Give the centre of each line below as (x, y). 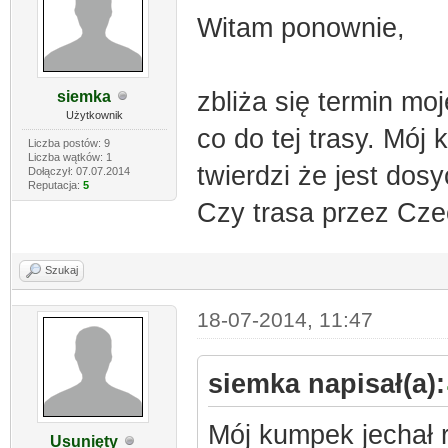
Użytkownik (94, 114)
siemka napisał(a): (326, 383)
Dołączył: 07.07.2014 (78, 170)
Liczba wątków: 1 (69, 156)
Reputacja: (55, 184)
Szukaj (61, 269)
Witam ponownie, (300, 27)
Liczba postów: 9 (68, 142)
